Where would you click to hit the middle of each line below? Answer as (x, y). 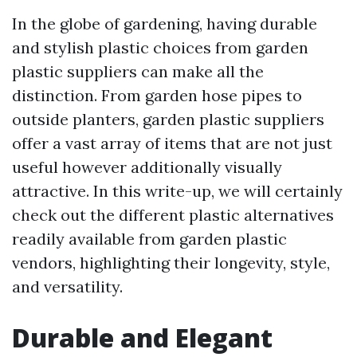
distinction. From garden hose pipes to (157, 95)
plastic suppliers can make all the (138, 71)
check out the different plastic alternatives (173, 215)
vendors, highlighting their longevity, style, (171, 263)
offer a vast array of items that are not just (172, 143)
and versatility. (67, 286)
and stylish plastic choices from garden (160, 47)
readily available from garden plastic (149, 239)
